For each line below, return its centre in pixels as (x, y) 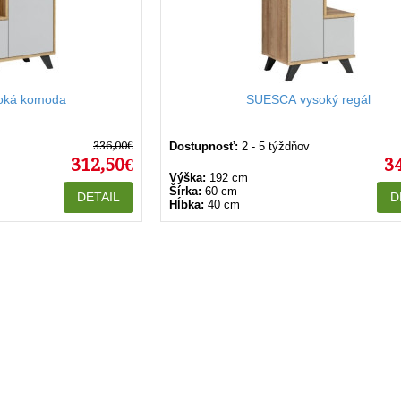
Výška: (188, 178)
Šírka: (185, 191)
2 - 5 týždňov (276, 146)
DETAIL (98, 197)
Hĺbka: (187, 205)
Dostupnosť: (204, 146)
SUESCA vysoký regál (308, 99)
